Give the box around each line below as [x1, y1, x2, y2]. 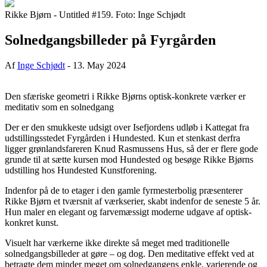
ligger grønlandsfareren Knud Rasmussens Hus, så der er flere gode [5, 143, 258, 154]
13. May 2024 [73, 60, 126, 70]
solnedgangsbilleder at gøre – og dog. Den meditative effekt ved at [5, 248, 254, 259]
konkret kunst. [5, 217, 58, 228]
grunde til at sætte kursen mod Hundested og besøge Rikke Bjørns [5, 154, 253, 164]
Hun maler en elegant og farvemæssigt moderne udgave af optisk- [5, 206, 252, 217]
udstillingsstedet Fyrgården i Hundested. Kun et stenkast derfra [5, 132, 240, 143]
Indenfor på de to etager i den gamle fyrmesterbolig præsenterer [5, 185, 243, 195]
